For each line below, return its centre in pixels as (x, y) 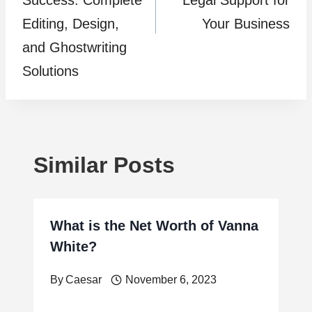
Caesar (84, 280)
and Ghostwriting (75, 47)
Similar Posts (104, 165)
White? (73, 247)
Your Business (246, 24)
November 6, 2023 (171, 280)
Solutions (50, 71)
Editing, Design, (71, 24)
